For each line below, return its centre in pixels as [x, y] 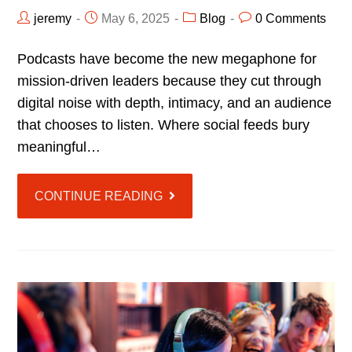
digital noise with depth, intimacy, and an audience [175, 103]
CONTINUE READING [99, 196]
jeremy [53, 18]
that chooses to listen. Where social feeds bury [164, 125]
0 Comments [291, 18]
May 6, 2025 [136, 18]
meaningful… [59, 147]
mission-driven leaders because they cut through [170, 81]
